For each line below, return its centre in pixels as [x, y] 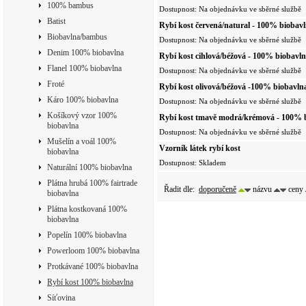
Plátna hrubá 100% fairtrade [92, 183]
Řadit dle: [180, 189]
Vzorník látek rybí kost [200, 148]
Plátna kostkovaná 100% [87, 209]
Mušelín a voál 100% [82, 141]
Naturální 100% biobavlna [89, 167]
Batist [56, 21]
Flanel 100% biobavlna [84, 68]
